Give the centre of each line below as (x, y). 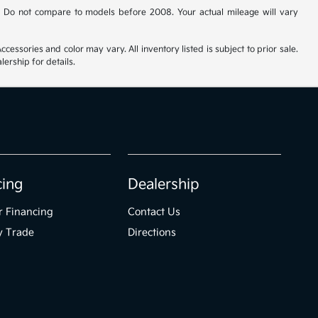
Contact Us (154, 212)
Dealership (164, 185)
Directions (152, 233)
